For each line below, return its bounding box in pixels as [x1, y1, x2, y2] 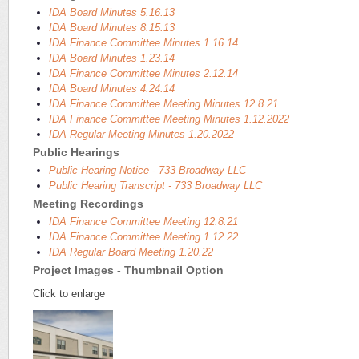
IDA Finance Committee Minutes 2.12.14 [48, 67, 238, 80]
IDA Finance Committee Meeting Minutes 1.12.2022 [48, 113, 289, 126]
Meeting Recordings [33, 197, 143, 211]
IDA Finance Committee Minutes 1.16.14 [48, 37, 238, 50]
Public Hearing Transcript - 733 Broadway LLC [48, 179, 262, 192]
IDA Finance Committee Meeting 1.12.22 [48, 231, 238, 244]
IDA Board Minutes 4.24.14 [48, 83, 175, 95]
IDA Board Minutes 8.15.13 [48, 22, 175, 34]
